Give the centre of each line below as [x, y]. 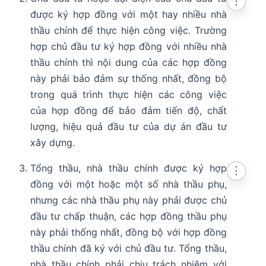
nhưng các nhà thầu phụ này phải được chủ [129, 200]
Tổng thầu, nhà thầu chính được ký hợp [129, 168]
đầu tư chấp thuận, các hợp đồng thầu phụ [129, 216]
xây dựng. [53, 143]
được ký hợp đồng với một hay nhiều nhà [129, 15]
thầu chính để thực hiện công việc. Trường [129, 31]
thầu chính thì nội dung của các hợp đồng [129, 63]
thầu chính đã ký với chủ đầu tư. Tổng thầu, [129, 248]
